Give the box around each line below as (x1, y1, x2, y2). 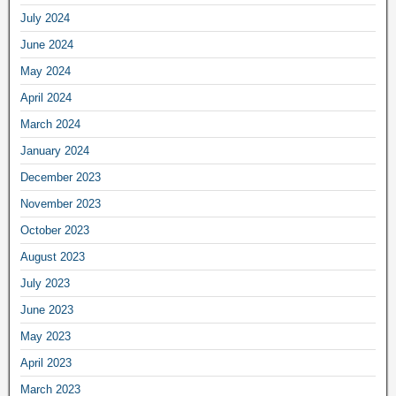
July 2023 (20, 276, 70, 290)
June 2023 (20, 302, 73, 316)
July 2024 (20, 11, 70, 25)
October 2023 (20, 223, 89, 237)
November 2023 (20, 196, 101, 210)
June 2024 (20, 37, 73, 51)
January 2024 (20, 143, 89, 157)
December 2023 (20, 170, 101, 184)
